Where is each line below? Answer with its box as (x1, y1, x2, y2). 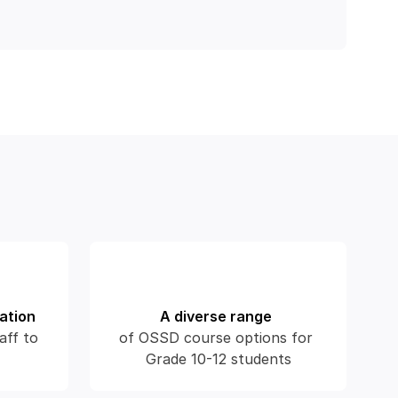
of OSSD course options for (119, 329, 313, 346)
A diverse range (160, 307, 272, 325)
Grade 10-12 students (145, 350, 291, 368)
